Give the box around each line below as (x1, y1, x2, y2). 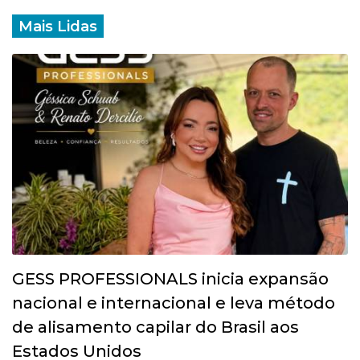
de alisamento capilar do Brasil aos (12, 317, 299, 337)
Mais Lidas (18, 18, 97, 36)
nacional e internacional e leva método (12, 293, 335, 313)
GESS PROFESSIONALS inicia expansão (12, 269, 329, 289)
